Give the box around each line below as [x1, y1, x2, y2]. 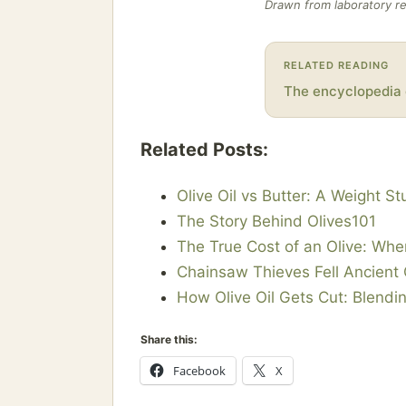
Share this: [140, 333, 198, 347]
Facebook [173, 362, 226, 380]
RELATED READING [284, 58, 389, 72]
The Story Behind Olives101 [177, 212, 376, 231]
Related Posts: [140, 139, 268, 161]
